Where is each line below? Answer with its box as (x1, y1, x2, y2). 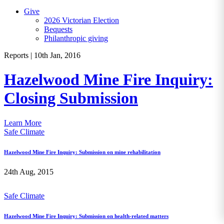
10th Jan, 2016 (34, 51, 80, 59)
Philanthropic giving (44, 34, 108, 42)
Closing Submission (4, 89, 138, 107)
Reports (4, 51, 30, 59)
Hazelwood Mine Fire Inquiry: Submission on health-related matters (4, 212, 168, 219)
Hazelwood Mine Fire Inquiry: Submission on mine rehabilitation (4, 148, 160, 155)
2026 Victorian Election (44, 16, 119, 24)
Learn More (4, 118, 41, 127)
